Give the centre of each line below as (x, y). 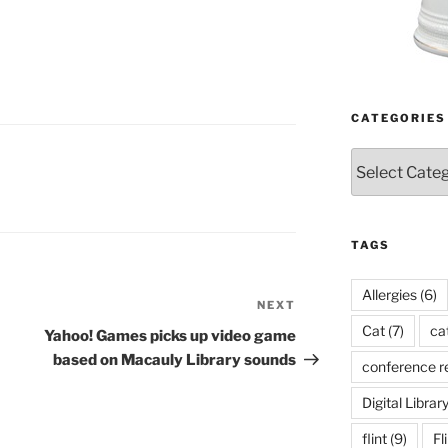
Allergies (389, 294)
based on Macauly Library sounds (175, 360)
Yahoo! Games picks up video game (170, 336)
